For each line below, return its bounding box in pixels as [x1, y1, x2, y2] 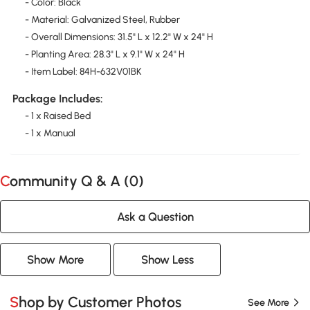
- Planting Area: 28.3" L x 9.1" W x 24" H [24, 48, 185, 60]
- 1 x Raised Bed [24, 110, 91, 122]
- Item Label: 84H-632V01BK [24, 65, 142, 77]
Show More [27, 252, 84, 266]
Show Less [140, 252, 194, 266]
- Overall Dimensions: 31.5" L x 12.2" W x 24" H [24, 30, 213, 43]
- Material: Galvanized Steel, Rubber [24, 13, 180, 26]
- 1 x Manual [24, 127, 75, 140]
